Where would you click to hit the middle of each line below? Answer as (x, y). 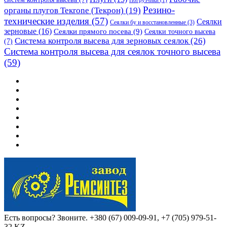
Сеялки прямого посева (92, 31)
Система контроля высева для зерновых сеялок (102, 41)
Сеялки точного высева (180, 31)
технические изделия (47, 21)
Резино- (159, 10)
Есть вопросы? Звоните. (46, 217)
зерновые (20, 31)
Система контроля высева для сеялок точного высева (112, 51)
